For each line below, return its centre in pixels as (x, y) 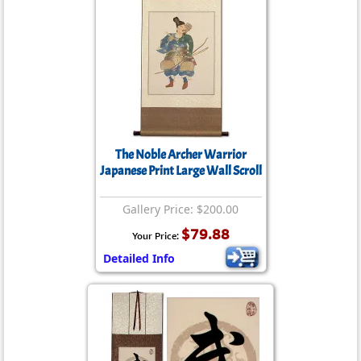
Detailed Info (139, 258)
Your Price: (156, 236)
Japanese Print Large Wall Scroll (180, 171)
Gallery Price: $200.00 (180, 209)
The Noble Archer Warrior (180, 155)
